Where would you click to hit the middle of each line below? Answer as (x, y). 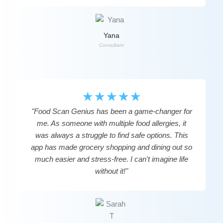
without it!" (111, 171)
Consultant (111, 45)
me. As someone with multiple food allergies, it (111, 123)
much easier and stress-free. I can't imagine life (111, 159)
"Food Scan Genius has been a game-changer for (111, 111)
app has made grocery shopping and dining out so (111, 147)
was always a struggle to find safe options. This (111, 135)
